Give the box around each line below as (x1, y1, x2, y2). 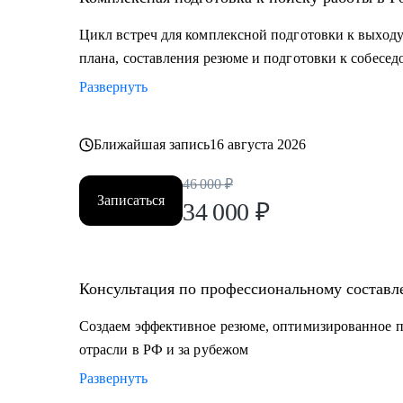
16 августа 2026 (210, 137, 307, 152)
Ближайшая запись (94, 137, 210, 152)
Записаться (97, 193, 165, 208)
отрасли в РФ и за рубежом (79, 342, 248, 357)
